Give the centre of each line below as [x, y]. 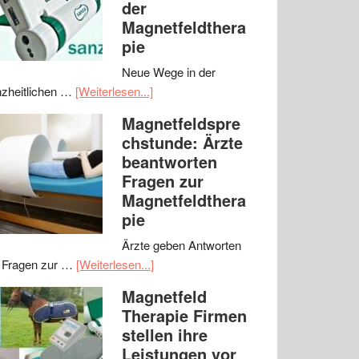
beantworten [169, 161]
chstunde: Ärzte [182, 142]
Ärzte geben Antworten [182, 245]
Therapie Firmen [184, 315]
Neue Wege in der [169, 72]
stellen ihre [165, 335]
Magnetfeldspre [181, 123]
